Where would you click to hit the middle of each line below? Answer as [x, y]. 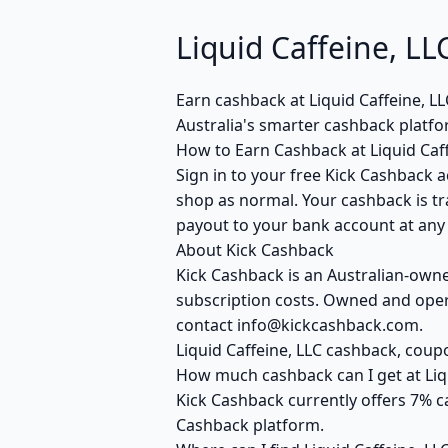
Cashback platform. [250, 425]
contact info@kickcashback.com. [299, 325]
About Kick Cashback [255, 250]
